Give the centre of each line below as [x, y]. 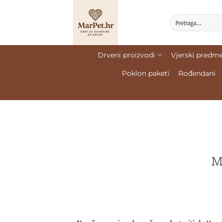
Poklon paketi [146, 73]
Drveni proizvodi [127, 55]
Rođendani [197, 73]
